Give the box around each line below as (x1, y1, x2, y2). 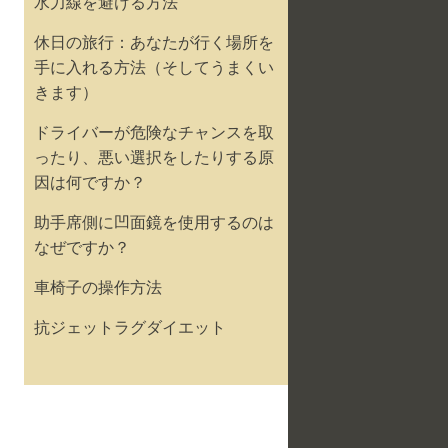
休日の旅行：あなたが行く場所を (34, 32, 274, 52)
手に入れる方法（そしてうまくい (34, 57, 274, 77)
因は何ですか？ (34, 172, 146, 192)
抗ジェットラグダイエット (34, 317, 226, 337)
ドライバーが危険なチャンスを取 (34, 122, 274, 142)
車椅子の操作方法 (34, 277, 162, 297)
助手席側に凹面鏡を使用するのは (34, 212, 274, 232)
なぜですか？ (34, 237, 130, 257)
